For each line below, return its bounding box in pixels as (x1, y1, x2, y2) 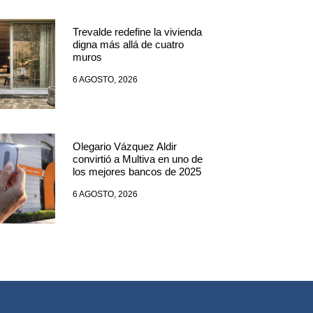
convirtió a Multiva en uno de (73, 153, 203, 166)
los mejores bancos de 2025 (73, 166, 202, 178)
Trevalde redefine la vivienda (73, 26, 203, 38)
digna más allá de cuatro (73, 38, 184, 51)
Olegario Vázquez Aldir (73, 140, 177, 153)
